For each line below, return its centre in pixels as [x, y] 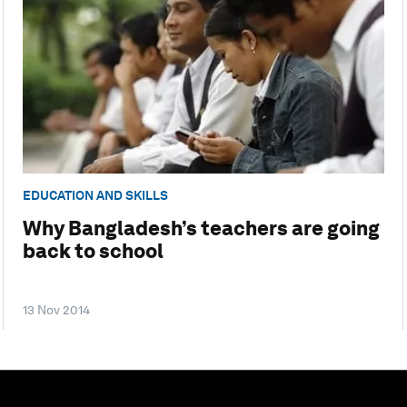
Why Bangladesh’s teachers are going [201, 228]
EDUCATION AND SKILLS [95, 195]
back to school [93, 251]
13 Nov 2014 [56, 310]
